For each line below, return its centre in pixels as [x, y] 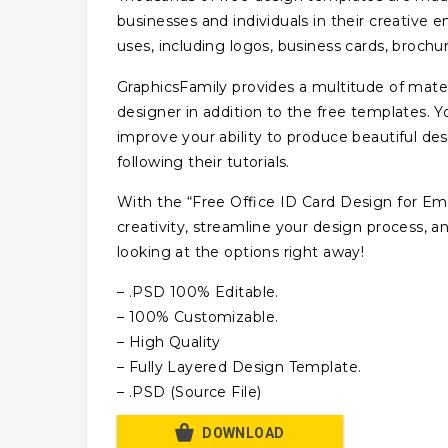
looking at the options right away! [241, 251]
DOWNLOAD [243, 433]
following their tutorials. [203, 161]
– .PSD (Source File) [189, 392]
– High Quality [169, 342]
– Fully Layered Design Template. [239, 367]
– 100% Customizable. [198, 317]
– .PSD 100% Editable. [198, 292]
